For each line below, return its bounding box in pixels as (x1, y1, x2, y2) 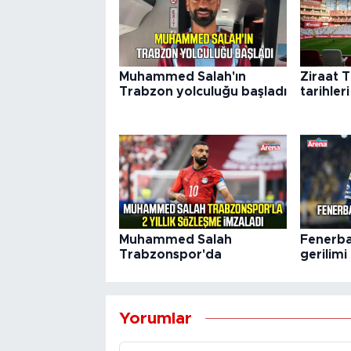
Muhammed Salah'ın (118, 71, 246, 84)
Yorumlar (118, 310, 192, 327)
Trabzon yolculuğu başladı (118, 85, 287, 99)
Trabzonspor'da (118, 248, 222, 261)
